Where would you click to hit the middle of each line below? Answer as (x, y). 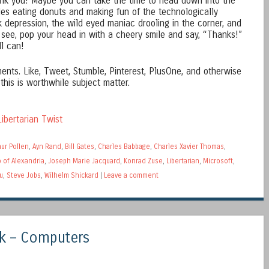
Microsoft (218, 161)
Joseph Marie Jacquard (84, 161)
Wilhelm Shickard (71, 176)
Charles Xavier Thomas (189, 147)
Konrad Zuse (143, 161)
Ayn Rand (47, 147)
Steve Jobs (24, 176)
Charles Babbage (124, 147)
